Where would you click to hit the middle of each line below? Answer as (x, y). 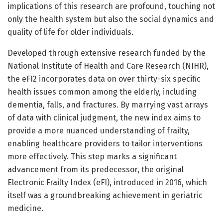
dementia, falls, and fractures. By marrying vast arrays (108, 105)
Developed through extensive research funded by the (107, 53)
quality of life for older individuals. (70, 32)
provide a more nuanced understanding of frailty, (99, 131)
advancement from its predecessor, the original (96, 170)
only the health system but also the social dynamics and (111, 19)
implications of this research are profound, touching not (111, 6)
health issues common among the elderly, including (102, 92)
